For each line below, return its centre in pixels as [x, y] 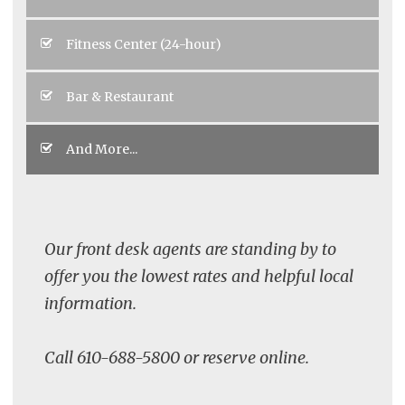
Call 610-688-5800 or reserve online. [177, 357]
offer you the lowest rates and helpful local [199, 276]
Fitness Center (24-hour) [144, 44]
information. [90, 303]
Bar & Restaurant [120, 96]
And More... [102, 149]
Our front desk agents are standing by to [190, 249]
